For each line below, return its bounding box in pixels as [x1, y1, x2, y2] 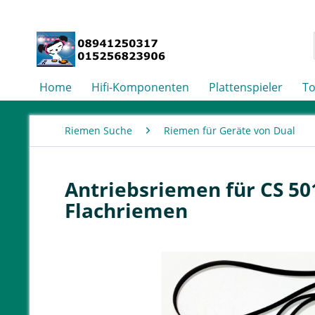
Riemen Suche [65, 124, 132, 137]
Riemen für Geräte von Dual [164, 124, 295, 137]
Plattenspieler [209, 79, 283, 95]
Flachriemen [65, 197, 188, 224]
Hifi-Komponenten [91, 79, 189, 95]
